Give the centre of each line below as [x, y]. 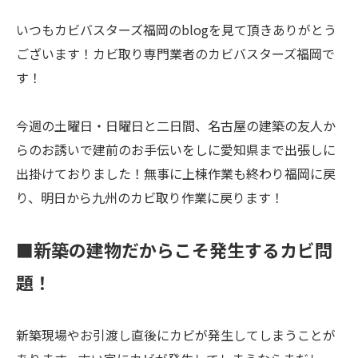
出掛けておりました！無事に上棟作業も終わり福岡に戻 [176, 173]
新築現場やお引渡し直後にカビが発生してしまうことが [176, 335]
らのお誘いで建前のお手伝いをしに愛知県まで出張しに [176, 149]
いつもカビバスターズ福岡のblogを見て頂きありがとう [176, 30]
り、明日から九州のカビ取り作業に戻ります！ [150, 197]
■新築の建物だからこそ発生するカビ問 [174, 249]
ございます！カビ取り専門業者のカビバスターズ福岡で [175, 54]
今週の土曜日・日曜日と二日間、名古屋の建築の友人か [176, 125]
